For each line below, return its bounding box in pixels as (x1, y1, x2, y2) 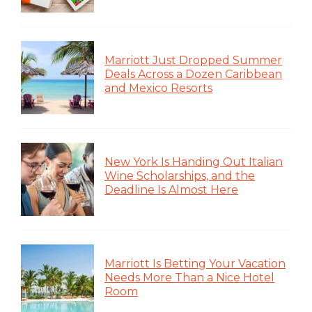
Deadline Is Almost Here (104, 182, 238, 196)
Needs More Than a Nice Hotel (104, 270, 274, 284)
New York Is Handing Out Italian (104, 155, 283, 169)
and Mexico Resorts (104, 81, 212, 95)
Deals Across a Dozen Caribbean (104, 67, 282, 81)
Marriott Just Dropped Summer (104, 53, 282, 67)
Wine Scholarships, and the (104, 169, 255, 182)
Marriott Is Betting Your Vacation (104, 256, 286, 270)
